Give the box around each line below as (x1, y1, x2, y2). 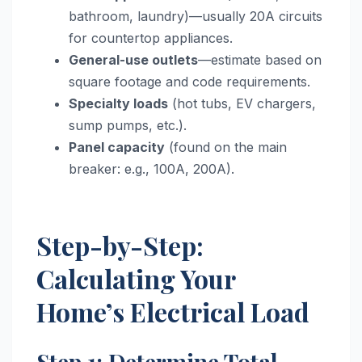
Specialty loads (69, 95, 168, 112)
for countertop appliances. (69, 30, 233, 47)
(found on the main (165, 139, 287, 156)
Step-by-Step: (36, 228, 204, 263)
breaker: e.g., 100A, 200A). (69, 161, 234, 178)
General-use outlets (69, 52, 198, 69)
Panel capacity (69, 139, 165, 156)
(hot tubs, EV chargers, (168, 95, 316, 112)
